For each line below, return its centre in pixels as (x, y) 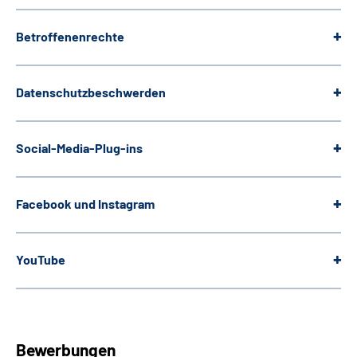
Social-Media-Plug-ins (79, 147)
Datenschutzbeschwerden (91, 92)
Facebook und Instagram (85, 203)
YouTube (41, 259)
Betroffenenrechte (70, 36)
